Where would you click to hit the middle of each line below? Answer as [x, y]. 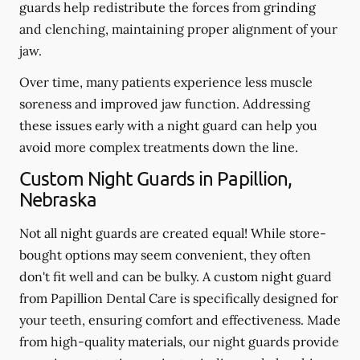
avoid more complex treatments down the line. [159, 147]
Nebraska [58, 198]
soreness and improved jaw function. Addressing [165, 103]
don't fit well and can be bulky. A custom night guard [176, 276]
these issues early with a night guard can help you [168, 125]
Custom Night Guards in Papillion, [156, 178]
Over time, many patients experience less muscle [166, 82]
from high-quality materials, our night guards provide [179, 341]
